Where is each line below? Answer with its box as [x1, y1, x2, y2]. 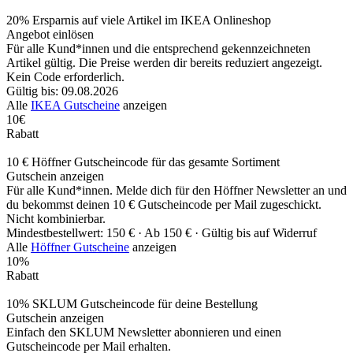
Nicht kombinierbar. [6, 212, 106, 226]
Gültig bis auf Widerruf [202, 226, 317, 240]
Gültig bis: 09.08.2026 [6, 84, 118, 98]
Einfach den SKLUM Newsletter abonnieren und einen [6, 325, 281, 340]
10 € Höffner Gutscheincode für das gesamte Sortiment [6, 155, 280, 169]
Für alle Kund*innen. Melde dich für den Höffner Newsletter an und [6, 184, 347, 198]
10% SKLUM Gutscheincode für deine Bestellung [6, 297, 258, 311]
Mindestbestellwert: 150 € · [6, 226, 144, 240]
